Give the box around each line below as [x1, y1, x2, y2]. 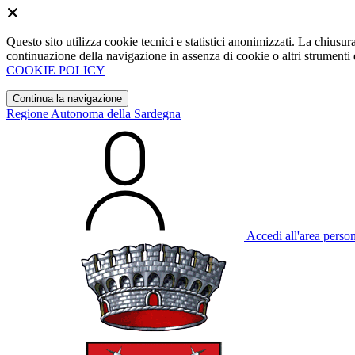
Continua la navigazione [13, 93, 122, 105]
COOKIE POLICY [6, 63, 105, 77]
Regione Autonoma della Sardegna [6, 107, 181, 120]
